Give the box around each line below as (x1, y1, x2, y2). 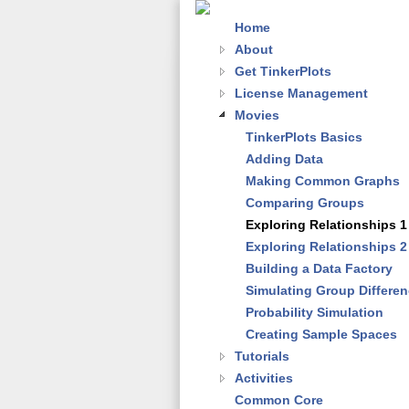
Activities (235, 371, 293, 385)
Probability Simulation (246, 305, 383, 320)
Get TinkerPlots (235, 64, 331, 79)
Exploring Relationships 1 (246, 217, 407, 232)
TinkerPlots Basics (246, 130, 362, 144)
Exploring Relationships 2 (246, 239, 407, 254)
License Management (235, 86, 368, 100)
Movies (235, 108, 279, 122)
